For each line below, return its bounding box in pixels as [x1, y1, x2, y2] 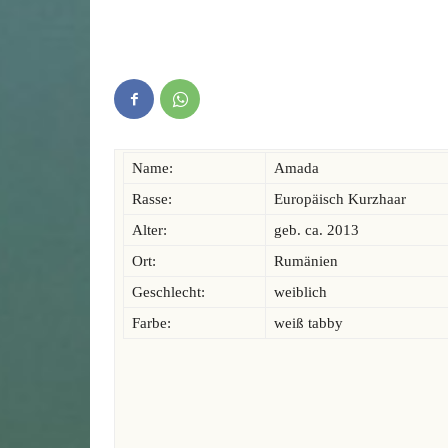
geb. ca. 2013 [274, 221, 359, 238]
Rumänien [274, 252, 338, 269]
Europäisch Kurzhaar [274, 190, 406, 207]
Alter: [132, 221, 167, 238]
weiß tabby [274, 314, 343, 331]
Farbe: [132, 314, 171, 331]
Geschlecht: [132, 283, 205, 300]
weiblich [274, 283, 327, 300]
